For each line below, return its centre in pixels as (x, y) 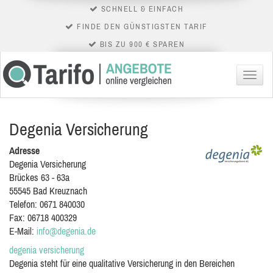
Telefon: (24, 204)
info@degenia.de (66, 231)
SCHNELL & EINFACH (141, 9)
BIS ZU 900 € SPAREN (141, 44)
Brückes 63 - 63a (39, 177)
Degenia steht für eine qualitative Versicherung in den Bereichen (122, 263)
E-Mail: (23, 231)
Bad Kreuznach (60, 191)
